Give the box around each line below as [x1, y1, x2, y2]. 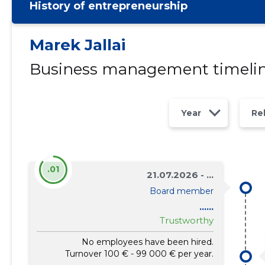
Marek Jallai [29, 35, 125, 54]
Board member [150, 186, 214, 196]
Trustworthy [160, 215, 214, 226]
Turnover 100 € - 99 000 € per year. [65, 248, 214, 259]
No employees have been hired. [82, 237, 214, 247]
